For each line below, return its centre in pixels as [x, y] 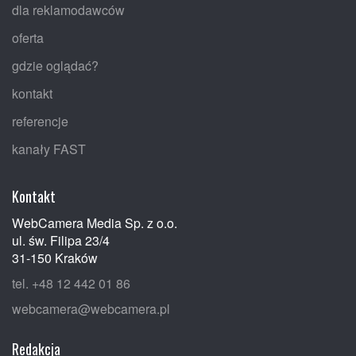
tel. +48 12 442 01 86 [71, 283]
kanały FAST [49, 149]
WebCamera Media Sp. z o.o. [95, 222]
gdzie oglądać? [55, 65]
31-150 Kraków [55, 257]
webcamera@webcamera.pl [91, 308]
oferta [28, 37]
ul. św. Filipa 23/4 [61, 240]
